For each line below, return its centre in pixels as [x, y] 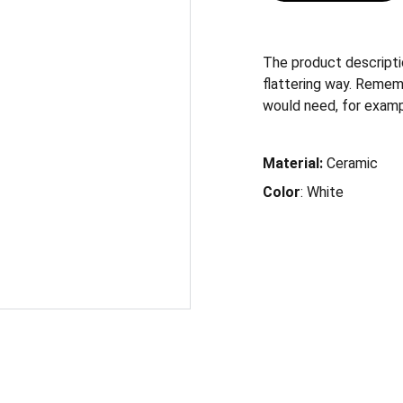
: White [322, 192]
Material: [295, 163]
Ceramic [352, 163]
